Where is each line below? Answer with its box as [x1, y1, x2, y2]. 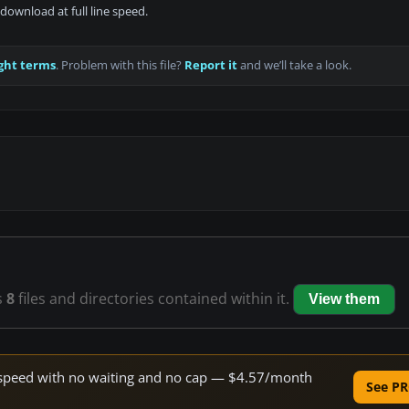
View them [309, 291, 380, 308]
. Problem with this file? [56, 58, 184, 74]
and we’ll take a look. [237, 58, 351, 74]
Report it [184, 58, 237, 74]
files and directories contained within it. [15, 288, 293, 309]
